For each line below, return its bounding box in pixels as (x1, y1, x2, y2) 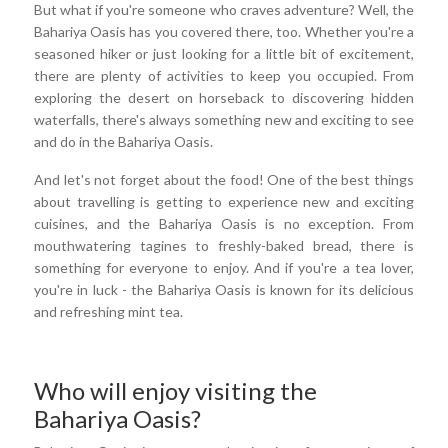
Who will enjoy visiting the (34, 376, 317, 406)
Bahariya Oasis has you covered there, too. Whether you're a (34, 23, 414, 41)
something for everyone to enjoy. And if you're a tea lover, (34, 259, 414, 277)
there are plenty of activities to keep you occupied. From (34, 67, 414, 85)
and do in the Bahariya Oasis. (34, 133, 213, 151)
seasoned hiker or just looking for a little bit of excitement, (34, 45, 414, 63)
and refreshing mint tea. (34, 303, 183, 321)
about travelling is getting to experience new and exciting (34, 193, 414, 211)
